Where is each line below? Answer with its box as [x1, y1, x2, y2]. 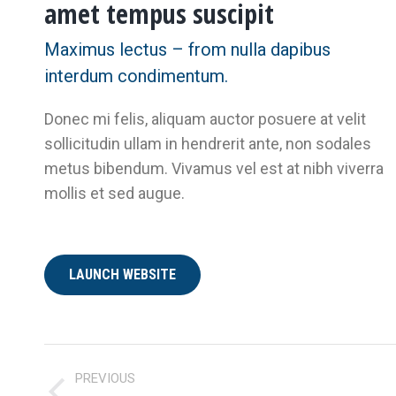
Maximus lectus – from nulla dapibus [44, 39, 331, 60]
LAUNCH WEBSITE [69, 266, 176, 283]
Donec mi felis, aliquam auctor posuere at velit [44, 110, 366, 128]
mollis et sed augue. [44, 184, 185, 202]
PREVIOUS [75, 370, 135, 386]
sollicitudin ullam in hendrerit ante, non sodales [44, 134, 371, 153]
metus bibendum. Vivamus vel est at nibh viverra [44, 159, 384, 178]
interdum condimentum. [44, 65, 228, 87]
